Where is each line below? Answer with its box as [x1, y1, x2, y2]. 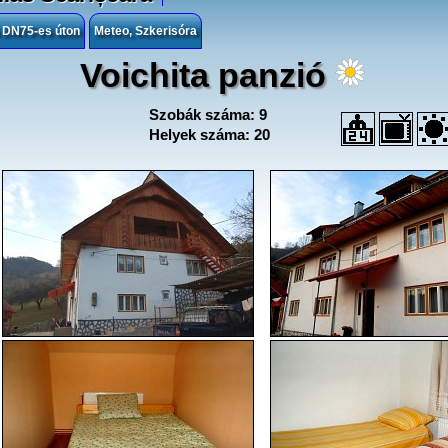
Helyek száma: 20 [148, 126, 270, 143]
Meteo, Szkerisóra [93, 24, 197, 38]
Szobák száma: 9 [148, 106, 267, 123]
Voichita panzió [80, 56, 335, 94]
